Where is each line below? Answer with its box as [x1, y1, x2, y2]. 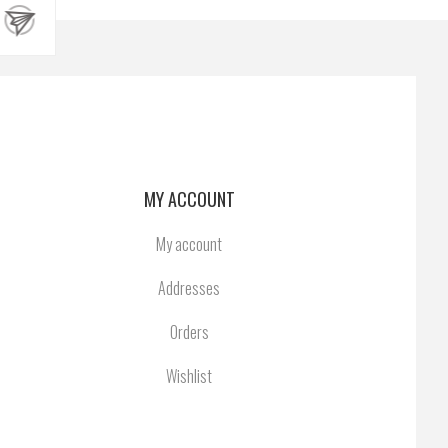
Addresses [158, 276, 221, 300]
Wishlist [166, 364, 213, 388]
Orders [169, 320, 209, 344]
